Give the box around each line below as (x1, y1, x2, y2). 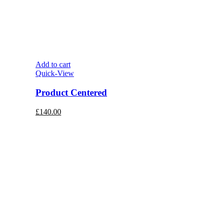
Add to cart (36, 60, 71, 69)
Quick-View (36, 69, 74, 78)
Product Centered (36, 87, 107, 98)
